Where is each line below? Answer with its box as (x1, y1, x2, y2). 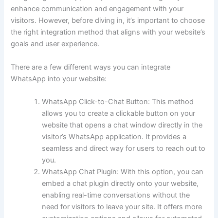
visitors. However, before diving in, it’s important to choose (11, 16, 205, 25)
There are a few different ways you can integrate (11, 62, 171, 72)
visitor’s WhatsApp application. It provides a (42, 132, 187, 141)
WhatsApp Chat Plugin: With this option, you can (42, 167, 204, 176)
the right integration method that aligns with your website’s (11, 28, 206, 37)
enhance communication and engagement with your (11, 4, 184, 14)
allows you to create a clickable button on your (42, 109, 196, 118)
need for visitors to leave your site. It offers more (42, 202, 202, 211)
